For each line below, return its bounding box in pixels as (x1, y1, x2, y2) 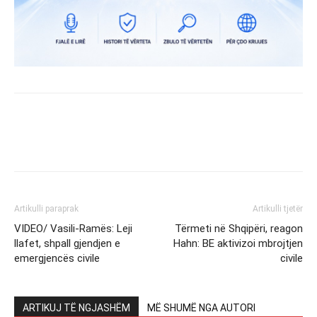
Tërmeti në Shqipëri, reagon (175, 221, 303, 235)
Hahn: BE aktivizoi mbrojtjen (173, 236, 303, 250)
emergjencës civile (14, 251, 100, 265)
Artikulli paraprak (14, 203, 79, 214)
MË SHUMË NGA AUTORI (147, 301, 255, 313)
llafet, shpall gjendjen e (14, 236, 120, 250)
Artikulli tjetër (253, 203, 303, 214)
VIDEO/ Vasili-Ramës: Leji (14, 221, 132, 235)
